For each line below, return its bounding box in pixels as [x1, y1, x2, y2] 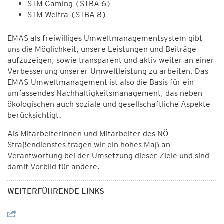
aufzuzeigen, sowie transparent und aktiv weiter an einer [7, 55, 214, 65]
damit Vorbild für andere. [7, 162, 100, 171]
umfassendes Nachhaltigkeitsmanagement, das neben [7, 88, 202, 98]
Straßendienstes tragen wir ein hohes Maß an [7, 140, 170, 149]
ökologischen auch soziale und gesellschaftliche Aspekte [7, 99, 210, 109]
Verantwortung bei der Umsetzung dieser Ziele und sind [7, 151, 209, 160]
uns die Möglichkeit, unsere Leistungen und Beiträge [7, 44, 196, 54]
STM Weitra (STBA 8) [27, 10, 107, 19]
